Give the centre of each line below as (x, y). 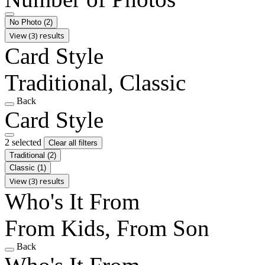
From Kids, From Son (107, 228)
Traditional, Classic (95, 82)
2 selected (24, 142)
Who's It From (72, 201)
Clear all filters (73, 143)
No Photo (27, 22)
